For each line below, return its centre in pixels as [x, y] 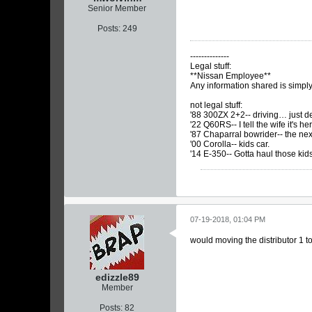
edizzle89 [117, 277]
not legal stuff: [216, 105]
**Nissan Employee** [231, 76]
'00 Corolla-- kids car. [230, 144]
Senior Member [117, 8]
